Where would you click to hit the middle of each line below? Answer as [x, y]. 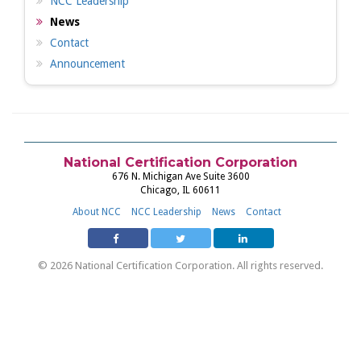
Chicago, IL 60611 [180, 190]
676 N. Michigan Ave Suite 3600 [180, 176]
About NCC [96, 212]
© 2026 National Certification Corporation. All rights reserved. [180, 265]
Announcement [87, 64]
